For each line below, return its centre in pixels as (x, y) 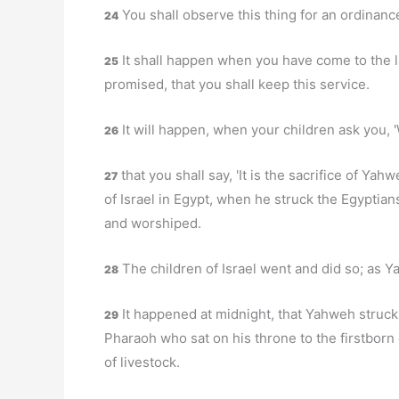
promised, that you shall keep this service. (237, 84)
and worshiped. (153, 223)
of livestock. (142, 362)
